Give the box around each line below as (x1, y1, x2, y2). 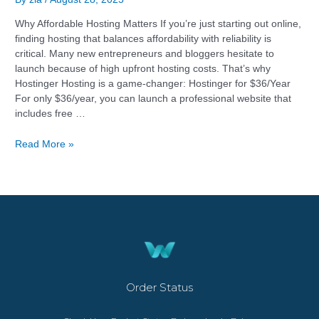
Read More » (15, 138, 75, 150)
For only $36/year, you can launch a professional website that (15, 93, 292, 104)
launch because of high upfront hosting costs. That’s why (15, 63, 271, 74)
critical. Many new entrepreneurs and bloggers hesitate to (15, 48, 275, 59)
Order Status (126, 281, 193, 295)
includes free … (15, 108, 86, 119)
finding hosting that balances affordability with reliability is (15, 33, 272, 44)
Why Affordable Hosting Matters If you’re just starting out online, (15, 18, 302, 29)
